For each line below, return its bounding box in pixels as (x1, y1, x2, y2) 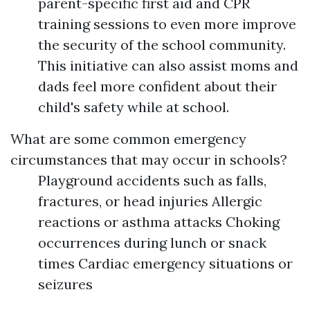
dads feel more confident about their (38, 77, 277, 95)
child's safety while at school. (38, 98, 229, 116)
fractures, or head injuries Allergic (38, 192, 262, 210)
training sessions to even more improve (38, 15, 296, 33)
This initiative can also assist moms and (38, 57, 298, 75)
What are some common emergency (10, 130, 246, 148)
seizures (38, 275, 93, 293)
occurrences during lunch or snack (38, 234, 266, 252)
